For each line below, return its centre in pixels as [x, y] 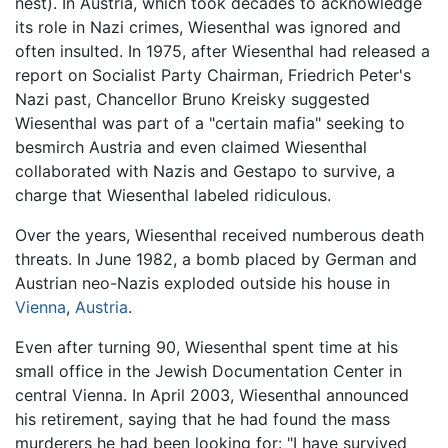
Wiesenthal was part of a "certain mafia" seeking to [210, 122]
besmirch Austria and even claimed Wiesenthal [191, 146]
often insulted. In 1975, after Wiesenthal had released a [222, 50]
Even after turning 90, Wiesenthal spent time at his [206, 346]
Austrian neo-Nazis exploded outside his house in [202, 282]
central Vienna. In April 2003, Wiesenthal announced [212, 394]
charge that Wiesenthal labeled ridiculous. [173, 194]
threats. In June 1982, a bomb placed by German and [216, 258]
